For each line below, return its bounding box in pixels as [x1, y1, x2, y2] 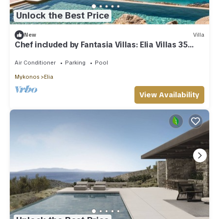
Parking [65, 59, 86, 66]
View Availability [139, 89, 199, 100]
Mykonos [15, 73, 39, 80]
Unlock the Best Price [16, 10, 109, 22]
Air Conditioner [15, 59, 56, 66]
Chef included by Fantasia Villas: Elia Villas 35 [15, 39, 188, 50]
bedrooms [15, 48, 54, 59]
